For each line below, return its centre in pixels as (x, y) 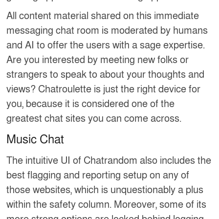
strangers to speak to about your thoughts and (106, 75)
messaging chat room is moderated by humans (107, 31)
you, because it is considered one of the (91, 104)
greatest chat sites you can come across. (94, 119)
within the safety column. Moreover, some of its (107, 205)
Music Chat (35, 139)
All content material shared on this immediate (103, 16)
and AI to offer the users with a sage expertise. (106, 45)
